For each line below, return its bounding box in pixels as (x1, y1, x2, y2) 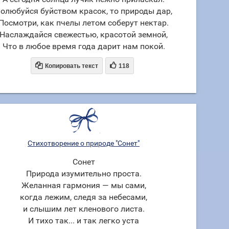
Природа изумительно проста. (26, 169, 142, 178)
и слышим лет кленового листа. (22, 204, 145, 214)
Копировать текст (45, 62, 98, 70)
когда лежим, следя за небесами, (20, 192, 147, 202)
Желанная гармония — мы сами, (21, 180, 146, 190)
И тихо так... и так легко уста (28, 216, 139, 225)
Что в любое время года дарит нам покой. (2, 41, 165, 51)
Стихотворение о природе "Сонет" (28, 139, 140, 147)
